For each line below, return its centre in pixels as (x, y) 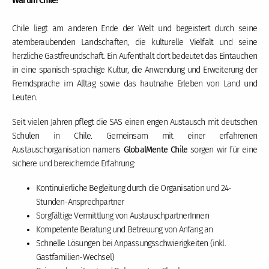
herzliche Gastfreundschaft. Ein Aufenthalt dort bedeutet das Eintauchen (134, 56)
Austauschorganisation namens (68, 150)
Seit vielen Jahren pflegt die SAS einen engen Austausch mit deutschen (134, 122)
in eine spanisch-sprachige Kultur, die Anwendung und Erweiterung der (134, 70)
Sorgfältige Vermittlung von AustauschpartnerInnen (122, 216)
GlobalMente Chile (156, 150)
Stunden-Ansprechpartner (80, 202)
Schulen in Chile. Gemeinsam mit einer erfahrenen (134, 136)
